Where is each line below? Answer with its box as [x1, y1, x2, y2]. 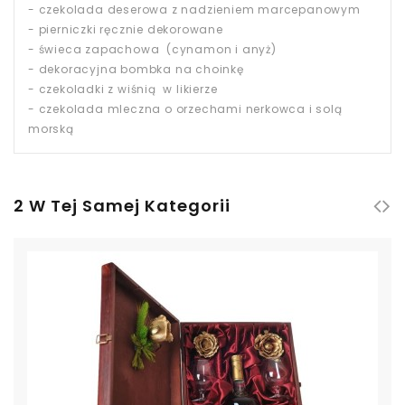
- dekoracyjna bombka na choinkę [28, 61, 244, 77]
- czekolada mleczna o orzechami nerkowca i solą [28, 101, 343, 117]
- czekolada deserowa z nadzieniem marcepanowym [28, 2, 361, 17]
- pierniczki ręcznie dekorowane [28, 22, 223, 37]
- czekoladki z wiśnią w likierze [28, 81, 218, 97]
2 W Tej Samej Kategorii [14, 194, 231, 217]
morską [28, 121, 74, 137]
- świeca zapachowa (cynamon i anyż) [28, 42, 277, 57]
